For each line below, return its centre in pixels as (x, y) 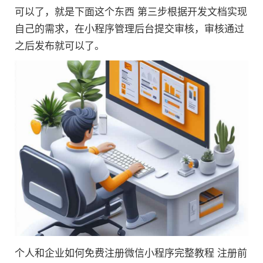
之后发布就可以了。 (60, 46)
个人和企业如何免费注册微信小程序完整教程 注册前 (131, 253)
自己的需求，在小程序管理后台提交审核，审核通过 (129, 29)
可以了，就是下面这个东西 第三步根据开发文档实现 (131, 12)
